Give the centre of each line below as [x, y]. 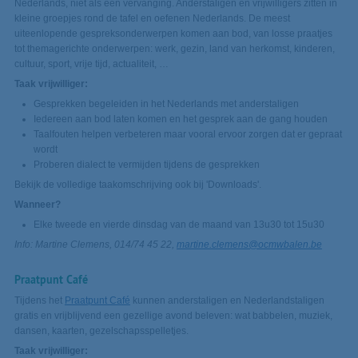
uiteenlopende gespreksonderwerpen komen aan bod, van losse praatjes [173, 34]
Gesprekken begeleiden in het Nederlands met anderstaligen [166, 104]
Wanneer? [37, 205]
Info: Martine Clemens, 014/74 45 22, [95, 245]
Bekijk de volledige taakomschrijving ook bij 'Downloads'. [137, 185]
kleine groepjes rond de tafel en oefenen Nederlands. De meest [152, 19]
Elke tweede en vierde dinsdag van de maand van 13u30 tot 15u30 [179, 225]
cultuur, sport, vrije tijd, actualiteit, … [91, 64]
